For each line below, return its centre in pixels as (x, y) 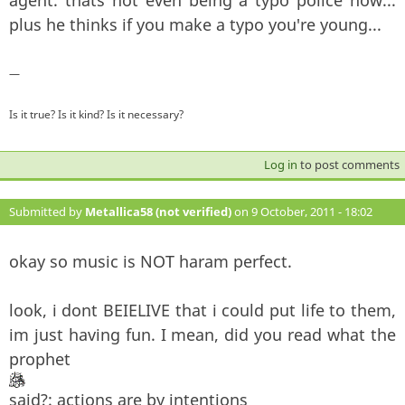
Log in (280, 164)
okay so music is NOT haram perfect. (151, 261)
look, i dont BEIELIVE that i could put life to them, (202, 310)
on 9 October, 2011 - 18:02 (302, 211)
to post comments (348, 164)
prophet (40, 358)
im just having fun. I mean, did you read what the (202, 334)
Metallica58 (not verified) (158, 211)
